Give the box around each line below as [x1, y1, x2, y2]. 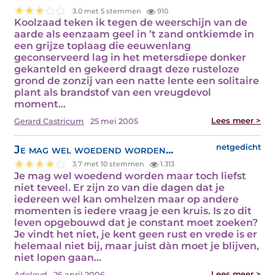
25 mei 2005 [90, 117, 138, 126]
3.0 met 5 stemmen [72, 6, 144, 15]
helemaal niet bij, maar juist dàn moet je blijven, [14, 239, 259, 252]
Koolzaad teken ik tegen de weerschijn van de [14, 17, 247, 29]
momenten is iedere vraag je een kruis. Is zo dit [14, 204, 252, 217]
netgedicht [216, 142, 261, 152]
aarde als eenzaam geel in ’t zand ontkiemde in [14, 28, 254, 41]
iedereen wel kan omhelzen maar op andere [14, 193, 239, 205]
